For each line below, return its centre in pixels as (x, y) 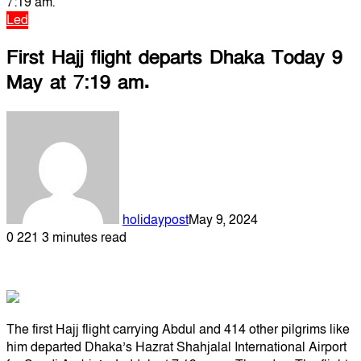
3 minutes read (84, 237)
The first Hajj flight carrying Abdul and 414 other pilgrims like (178, 329)
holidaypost (156, 220)
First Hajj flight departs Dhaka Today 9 (174, 57)
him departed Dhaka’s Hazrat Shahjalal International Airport (176, 347)
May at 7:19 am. (78, 82)
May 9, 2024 (223, 220)
